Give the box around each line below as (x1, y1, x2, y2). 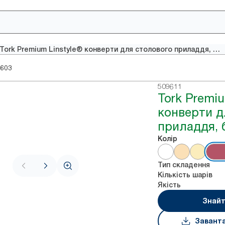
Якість (158, 181, 181, 189)
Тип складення (158, 161, 210, 169)
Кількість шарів (158, 171, 213, 179)
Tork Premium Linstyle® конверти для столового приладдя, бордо (212, 45, 220, 53)
